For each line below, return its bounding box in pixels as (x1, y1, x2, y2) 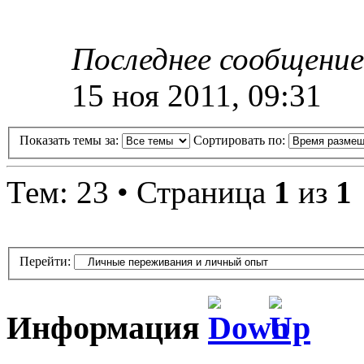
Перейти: (19, 253, 71, 268)
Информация (6, 309, 208, 346)
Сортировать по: (193, 133, 288, 148)
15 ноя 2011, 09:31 (71, 77, 322, 113)
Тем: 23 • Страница (6, 175, 274, 210)
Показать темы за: (19, 133, 122, 148)
